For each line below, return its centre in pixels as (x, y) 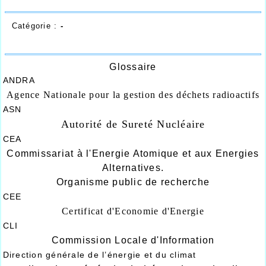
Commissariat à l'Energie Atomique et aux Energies (133, 153)
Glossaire (133, 67)
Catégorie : (36, 26)
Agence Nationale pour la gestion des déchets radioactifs (133, 95)
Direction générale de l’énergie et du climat (99, 255)
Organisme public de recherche (133, 182)
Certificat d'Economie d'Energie (133, 211)
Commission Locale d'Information (133, 240)
